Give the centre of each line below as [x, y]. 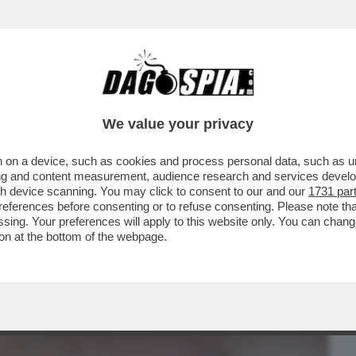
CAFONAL [121, 101]
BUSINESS [42, 101]
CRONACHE [204, 101]
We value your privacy [178, 124]
